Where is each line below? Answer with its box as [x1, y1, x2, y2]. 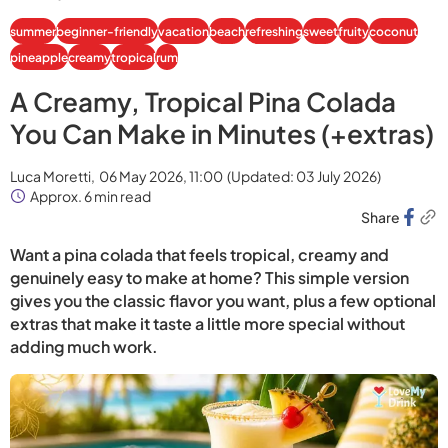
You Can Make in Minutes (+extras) [10, 117, 434, 151]
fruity [338, 23, 369, 39]
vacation [158, 23, 209, 39]
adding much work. [10, 336, 158, 358]
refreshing [245, 23, 303, 39]
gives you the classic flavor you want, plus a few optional [10, 290, 436, 312]
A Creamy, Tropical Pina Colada [10, 85, 396, 119]
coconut [369, 23, 418, 39]
